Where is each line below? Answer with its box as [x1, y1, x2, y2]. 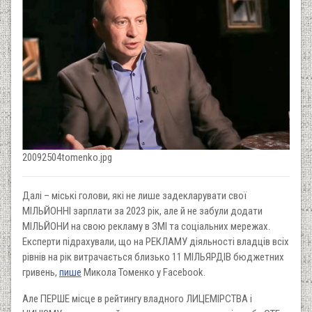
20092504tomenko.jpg [22, 150, 112, 164]
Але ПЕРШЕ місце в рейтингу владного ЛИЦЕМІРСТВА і [22, 292, 252, 305]
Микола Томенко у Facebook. [81, 265, 205, 279]
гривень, [22, 265, 59, 279]
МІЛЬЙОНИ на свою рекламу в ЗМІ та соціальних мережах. [22, 219, 270, 233]
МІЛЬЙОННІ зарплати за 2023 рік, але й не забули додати [22, 204, 263, 217]
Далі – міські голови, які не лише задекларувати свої [22, 189, 247, 202]
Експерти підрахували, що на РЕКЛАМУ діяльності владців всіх [22, 235, 289, 248]
